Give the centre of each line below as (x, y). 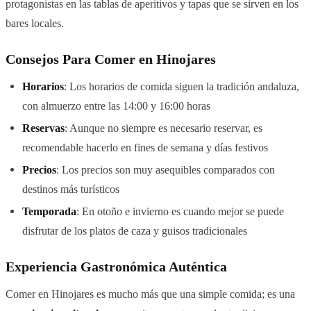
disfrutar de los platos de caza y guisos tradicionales (135, 230)
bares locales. (35, 23)
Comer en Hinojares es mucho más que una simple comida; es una (150, 294)
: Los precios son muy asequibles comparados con (166, 169)
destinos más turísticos (71, 189)
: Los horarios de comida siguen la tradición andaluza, (182, 86)
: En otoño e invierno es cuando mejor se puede (180, 211)
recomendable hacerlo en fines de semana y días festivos (145, 147)
